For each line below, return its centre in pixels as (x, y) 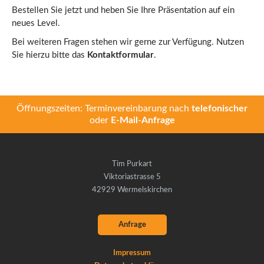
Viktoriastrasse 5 (132, 177)
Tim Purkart (132, 164)
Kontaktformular (121, 55)
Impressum (132, 253)
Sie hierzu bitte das (49, 55)
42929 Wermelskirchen (132, 190)
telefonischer (220, 108)
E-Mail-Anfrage (143, 120)
